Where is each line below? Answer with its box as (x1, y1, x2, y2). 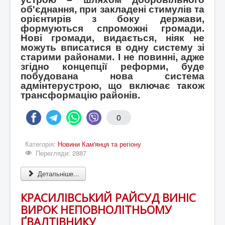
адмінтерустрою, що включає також (21, 80, 204, 91)
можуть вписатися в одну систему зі (21, 42, 204, 53)
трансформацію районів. (21, 90, 140, 101)
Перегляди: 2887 (36, 148, 87, 158)
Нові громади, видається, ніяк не (21, 33, 204, 44)
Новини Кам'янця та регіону (58, 139, 141, 149)
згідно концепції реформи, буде (21, 61, 204, 72)
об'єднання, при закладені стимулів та (21, 4, 204, 15)
